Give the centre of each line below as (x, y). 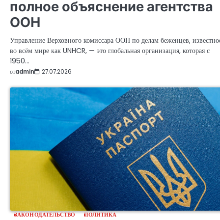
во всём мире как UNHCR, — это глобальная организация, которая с (110, 51)
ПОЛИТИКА (100, 215)
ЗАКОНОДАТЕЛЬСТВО (45, 215)
